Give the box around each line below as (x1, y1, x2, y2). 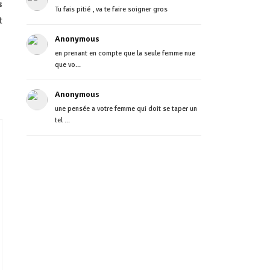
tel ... (54, 116, 70, 125)
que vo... (54, 60, 81, 69)
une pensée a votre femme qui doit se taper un (54, 104, 197, 113)
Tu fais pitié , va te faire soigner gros (54, 5, 168, 14)
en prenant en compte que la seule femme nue (54, 49, 195, 58)
